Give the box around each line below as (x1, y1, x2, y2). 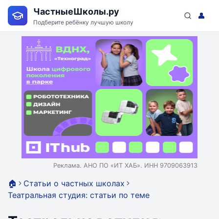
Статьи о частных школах (23, 178, 125, 188)
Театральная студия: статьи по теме (8, 190, 150, 200)
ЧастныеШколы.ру (33, 6, 119, 17)
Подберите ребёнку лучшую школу (33, 18, 133, 26)
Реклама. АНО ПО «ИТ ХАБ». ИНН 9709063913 (53, 162, 197, 169)
